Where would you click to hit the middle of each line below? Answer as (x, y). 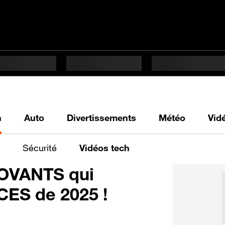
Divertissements (101, 117)
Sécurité (40, 147)
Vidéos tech (104, 147)
